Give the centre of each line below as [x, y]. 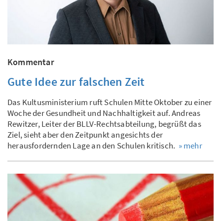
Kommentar [31, 62]
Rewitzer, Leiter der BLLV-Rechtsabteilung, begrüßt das [104, 124]
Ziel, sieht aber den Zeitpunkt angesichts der [85, 134]
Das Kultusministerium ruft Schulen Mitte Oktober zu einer [110, 102]
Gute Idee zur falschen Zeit [76, 81]
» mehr [190, 145]
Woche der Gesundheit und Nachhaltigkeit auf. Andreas [104, 113]
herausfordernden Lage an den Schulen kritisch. [93, 145]
